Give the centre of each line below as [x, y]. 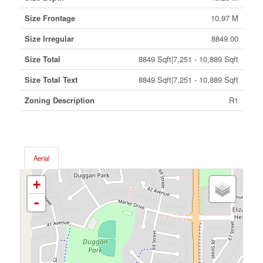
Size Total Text [51, 80]
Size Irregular [49, 38]
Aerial [41, 158]
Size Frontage [50, 18]
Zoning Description [59, 100]
